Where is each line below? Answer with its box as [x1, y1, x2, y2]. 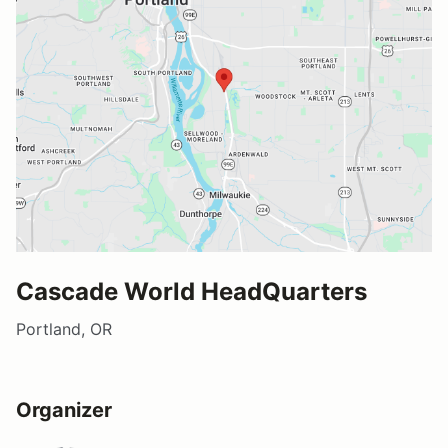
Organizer [16, 397, 112, 422]
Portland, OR [16, 318, 112, 339]
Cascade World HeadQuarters [16, 276, 367, 306]
